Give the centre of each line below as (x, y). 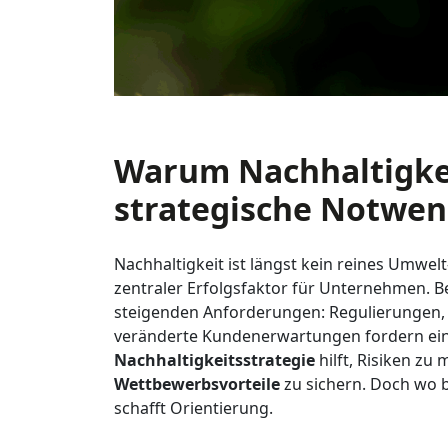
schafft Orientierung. (193, 408)
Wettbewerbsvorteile (197, 384)
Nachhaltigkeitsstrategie (214, 360)
